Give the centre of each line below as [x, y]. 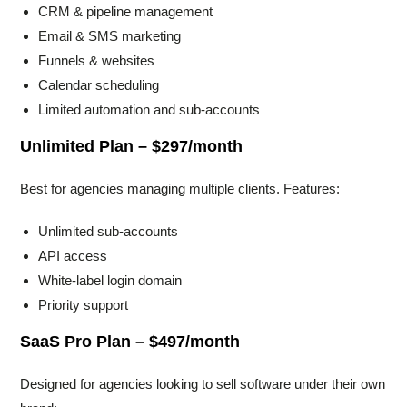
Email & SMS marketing [110, 36]
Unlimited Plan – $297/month [132, 147]
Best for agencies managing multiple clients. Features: [180, 189]
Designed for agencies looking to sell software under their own [203, 384]
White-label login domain [110, 281]
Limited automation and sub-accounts [149, 110]
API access [73, 256]
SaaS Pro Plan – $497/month [130, 342]
